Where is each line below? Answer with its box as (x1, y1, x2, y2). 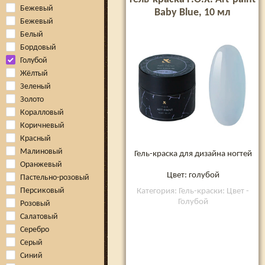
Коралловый (20, 108, 64, 117)
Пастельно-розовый (20, 173, 89, 182)
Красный (20, 134, 51, 143)
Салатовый (20, 212, 58, 221)
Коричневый (20, 121, 64, 130)
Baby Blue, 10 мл (154, 7, 230, 18)
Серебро (20, 225, 49, 234)
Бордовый (20, 43, 56, 52)
